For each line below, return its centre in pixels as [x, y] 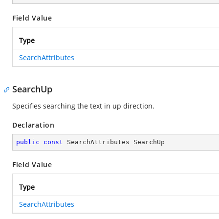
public [28, 142]
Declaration [33, 125]
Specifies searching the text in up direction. [83, 106]
